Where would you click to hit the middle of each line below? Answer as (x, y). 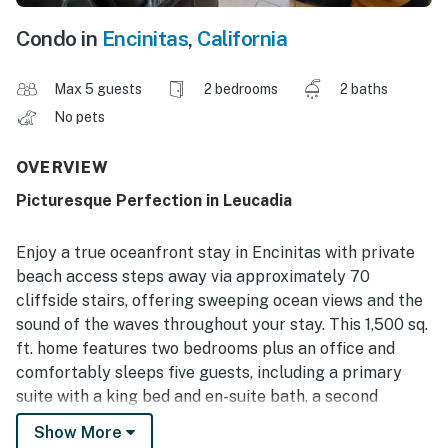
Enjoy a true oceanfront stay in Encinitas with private (215, 253)
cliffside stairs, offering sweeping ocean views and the (219, 301)
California (242, 39)
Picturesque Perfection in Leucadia (154, 201)
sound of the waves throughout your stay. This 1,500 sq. (222, 325)
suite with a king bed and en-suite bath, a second (197, 397)
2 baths (364, 89)
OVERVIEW (63, 168)
